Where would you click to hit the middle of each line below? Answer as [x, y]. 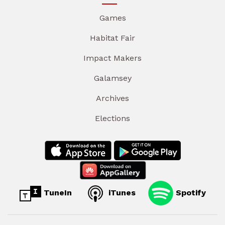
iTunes [121, 192]
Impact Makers [113, 58]
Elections [113, 119]
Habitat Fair [113, 38]
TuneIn [56, 192]
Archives [113, 98]
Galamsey [113, 78]
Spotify [189, 192]
